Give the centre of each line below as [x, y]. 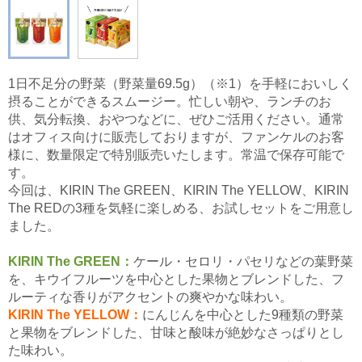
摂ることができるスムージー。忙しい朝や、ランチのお [170, 101]
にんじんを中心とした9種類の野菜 [243, 314]
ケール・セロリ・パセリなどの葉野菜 [243, 261]
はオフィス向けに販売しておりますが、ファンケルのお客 [176, 137]
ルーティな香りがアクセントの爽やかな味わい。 [150, 297]
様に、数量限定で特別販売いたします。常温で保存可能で [176, 154]
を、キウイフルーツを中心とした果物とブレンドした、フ [176, 279]
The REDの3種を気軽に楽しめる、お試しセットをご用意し [181, 208]
